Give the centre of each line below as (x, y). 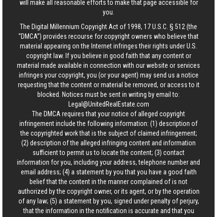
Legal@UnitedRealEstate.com (108, 104)
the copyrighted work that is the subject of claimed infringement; (108, 133)
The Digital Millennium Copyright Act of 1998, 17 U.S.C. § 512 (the (108, 26)
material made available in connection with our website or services (108, 65)
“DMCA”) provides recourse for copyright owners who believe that (108, 36)
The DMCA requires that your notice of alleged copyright (108, 114)
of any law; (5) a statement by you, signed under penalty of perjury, (108, 201)
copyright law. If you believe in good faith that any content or (108, 55)
